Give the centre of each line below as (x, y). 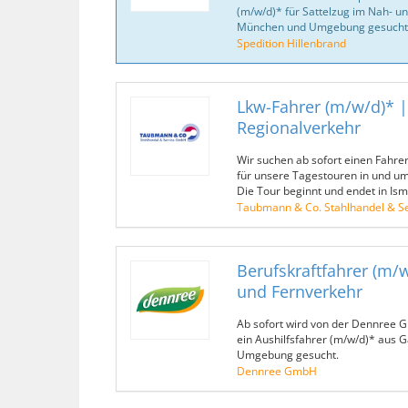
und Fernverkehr (299, 291)
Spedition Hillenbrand (291, 43)
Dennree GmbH (276, 371)
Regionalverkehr (298, 127)
